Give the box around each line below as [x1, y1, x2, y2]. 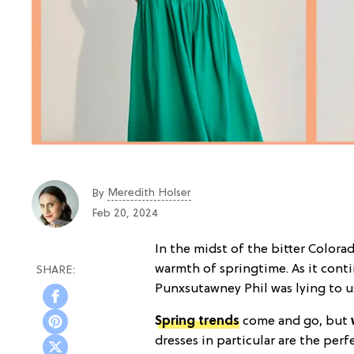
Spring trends [155, 314, 239, 329]
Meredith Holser [107, 187, 191, 199]
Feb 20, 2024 [92, 208, 158, 220]
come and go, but [239, 314, 351, 329]
